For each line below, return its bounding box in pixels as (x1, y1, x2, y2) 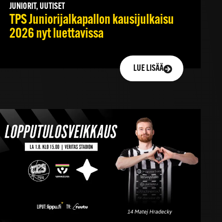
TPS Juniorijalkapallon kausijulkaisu (9, 13, 174, 28)
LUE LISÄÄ (133, 64, 164, 74)
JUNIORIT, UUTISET (9, 2, 65, 12)
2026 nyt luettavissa (9, 27, 104, 42)
